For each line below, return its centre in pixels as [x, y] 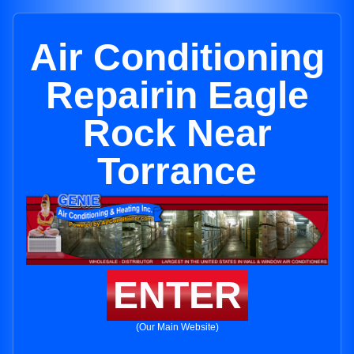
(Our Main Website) [177, 328]
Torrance [177, 171]
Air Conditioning [177, 57]
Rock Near [177, 133]
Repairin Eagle [177, 95]
